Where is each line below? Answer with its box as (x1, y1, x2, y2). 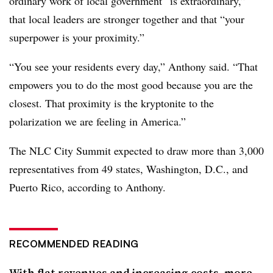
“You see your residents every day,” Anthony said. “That (9, 59, 258, 74)
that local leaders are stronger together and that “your (9, 12, 244, 26)
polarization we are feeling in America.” (9, 114, 186, 129)
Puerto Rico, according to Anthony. (9, 180, 166, 194)
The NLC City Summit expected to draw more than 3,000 (9, 143, 264, 158)
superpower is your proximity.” (9, 30, 144, 44)
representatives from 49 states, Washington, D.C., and (9, 161, 248, 176)
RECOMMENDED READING (9, 238, 139, 250)
